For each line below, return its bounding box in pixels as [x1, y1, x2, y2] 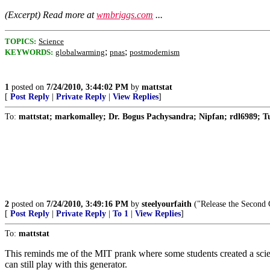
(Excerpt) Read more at [5, 10, 96, 20]
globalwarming [55, 48, 105, 57]
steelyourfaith [142, 199, 192, 209]
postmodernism [130, 48, 180, 57]
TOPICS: [5, 37, 36, 46]
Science [39, 37, 64, 46]
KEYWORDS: [5, 48, 53, 57]
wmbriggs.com [96, 10, 153, 20]
